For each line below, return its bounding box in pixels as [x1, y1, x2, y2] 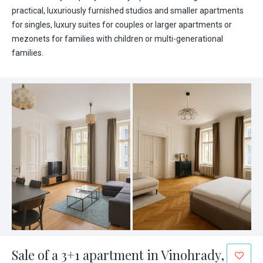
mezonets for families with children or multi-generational [12, 34, 223, 43]
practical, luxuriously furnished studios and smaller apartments [12, 6, 244, 15]
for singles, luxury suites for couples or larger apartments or [12, 20, 232, 29]
